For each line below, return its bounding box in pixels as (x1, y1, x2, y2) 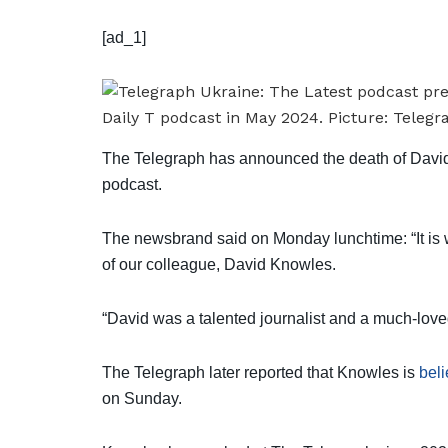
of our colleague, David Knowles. (102, 256, 336, 274)
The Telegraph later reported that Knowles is (102, 364, 419, 382)
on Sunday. (102, 390, 182, 408)
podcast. (102, 176, 162, 194)
